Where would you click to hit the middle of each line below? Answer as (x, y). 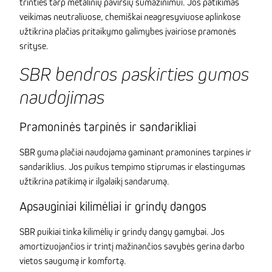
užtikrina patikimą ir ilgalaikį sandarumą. (94, 181)
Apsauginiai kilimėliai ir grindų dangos (113, 206)
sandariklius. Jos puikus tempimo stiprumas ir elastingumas (132, 167)
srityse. (34, 46)
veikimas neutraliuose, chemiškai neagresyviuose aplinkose (130, 17)
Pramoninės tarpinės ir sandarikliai (108, 127)
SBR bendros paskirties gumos (134, 74)
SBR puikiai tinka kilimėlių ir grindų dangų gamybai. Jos (122, 232)
